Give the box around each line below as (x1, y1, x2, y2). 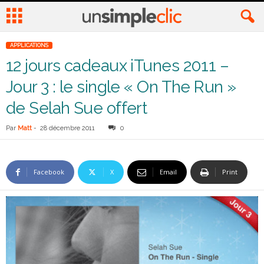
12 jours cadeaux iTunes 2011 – (6, 56, 229, 75)
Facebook (34, 167, 64, 176)
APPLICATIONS (10, 42, 48, 48)
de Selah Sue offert (6, 98, 147, 118)
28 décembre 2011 (40, 124, 95, 132)
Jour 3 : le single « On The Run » (6, 77, 236, 97)
